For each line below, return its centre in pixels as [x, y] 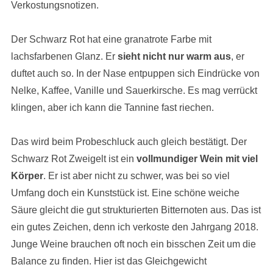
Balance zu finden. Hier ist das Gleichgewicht [108, 261]
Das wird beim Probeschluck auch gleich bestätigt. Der [129, 142]
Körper [27, 176]
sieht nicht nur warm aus [174, 56]
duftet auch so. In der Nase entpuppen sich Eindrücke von [135, 73]
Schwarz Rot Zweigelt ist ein [73, 159]
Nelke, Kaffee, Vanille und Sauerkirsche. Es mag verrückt [134, 90]
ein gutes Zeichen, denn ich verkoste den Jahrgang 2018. [134, 227]
